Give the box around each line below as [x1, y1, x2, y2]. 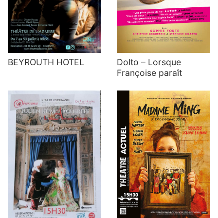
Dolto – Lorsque [117, 56, 181, 67]
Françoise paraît [117, 67, 182, 78]
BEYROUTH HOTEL [8, 57, 84, 68]
